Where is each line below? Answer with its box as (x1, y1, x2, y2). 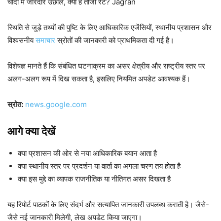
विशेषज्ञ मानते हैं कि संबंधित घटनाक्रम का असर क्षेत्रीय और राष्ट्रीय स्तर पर (7, 61, 205, 71)
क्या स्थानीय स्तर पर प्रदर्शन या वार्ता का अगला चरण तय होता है (18, 161, 181, 171)
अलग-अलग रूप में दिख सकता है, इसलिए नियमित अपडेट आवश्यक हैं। (7, 74, 190, 83)
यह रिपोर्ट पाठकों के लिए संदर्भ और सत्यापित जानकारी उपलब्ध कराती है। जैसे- (7, 200, 209, 209)
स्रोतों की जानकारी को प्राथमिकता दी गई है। (55, 36, 174, 45)
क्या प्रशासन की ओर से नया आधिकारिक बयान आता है (18, 148, 157, 158)
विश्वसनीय (7, 36, 36, 45)
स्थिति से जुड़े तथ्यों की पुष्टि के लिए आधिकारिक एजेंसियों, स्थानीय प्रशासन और (7, 23, 212, 32)
